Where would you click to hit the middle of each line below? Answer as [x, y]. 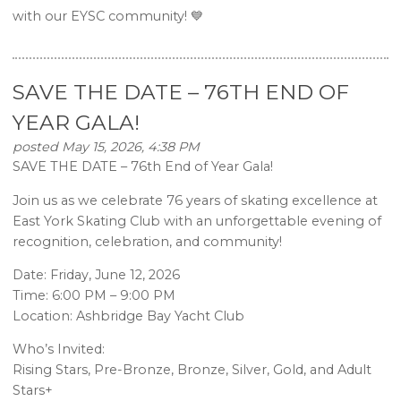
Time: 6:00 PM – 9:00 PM [94, 295]
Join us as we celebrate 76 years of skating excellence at [196, 200]
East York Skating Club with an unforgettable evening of [197, 221]
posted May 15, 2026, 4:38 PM [107, 147]
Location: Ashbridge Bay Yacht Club [129, 316]
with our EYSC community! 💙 [108, 16]
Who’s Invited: [59, 350]
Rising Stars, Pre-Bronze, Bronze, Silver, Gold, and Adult [192, 370]
